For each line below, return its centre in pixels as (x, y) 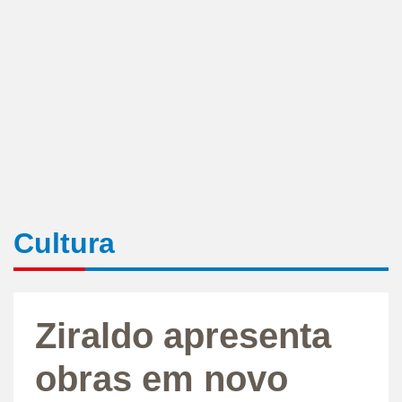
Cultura (64, 243)
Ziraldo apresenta (183, 335)
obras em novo (162, 378)
